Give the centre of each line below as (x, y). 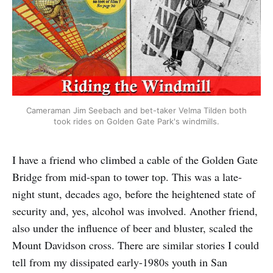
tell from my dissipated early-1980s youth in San (120, 262)
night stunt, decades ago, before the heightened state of (134, 193)
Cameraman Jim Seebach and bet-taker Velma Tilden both (136, 110)
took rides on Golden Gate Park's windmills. (136, 121)
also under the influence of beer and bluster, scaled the (133, 228)
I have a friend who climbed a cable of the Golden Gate (135, 159)
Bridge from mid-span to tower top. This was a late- (127, 176)
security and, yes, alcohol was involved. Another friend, (135, 211)
